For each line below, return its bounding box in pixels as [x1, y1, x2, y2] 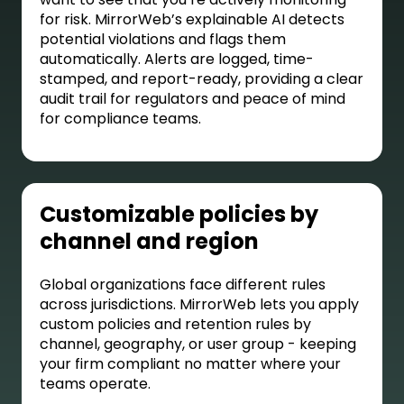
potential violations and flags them [40, 29, 286, 50]
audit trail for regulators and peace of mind [40, 88, 345, 110]
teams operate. [40, 373, 151, 395]
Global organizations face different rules [40, 274, 326, 296]
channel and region [40, 226, 259, 257]
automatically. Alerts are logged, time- [40, 49, 314, 70]
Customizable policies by [40, 199, 318, 230]
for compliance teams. [40, 108, 205, 130]
